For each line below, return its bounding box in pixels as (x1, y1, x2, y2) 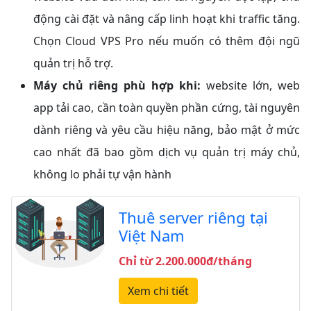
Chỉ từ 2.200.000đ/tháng (118, 253, 252, 269)
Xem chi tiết (127, 283, 189, 299)
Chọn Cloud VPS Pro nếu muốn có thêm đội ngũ (33, 33, 300, 49)
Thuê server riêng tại (118, 207, 268, 228)
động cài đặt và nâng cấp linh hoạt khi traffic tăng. (33, 11, 300, 27)
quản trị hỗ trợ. (33, 56, 113, 72)
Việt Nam (118, 225, 185, 246)
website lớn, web (201, 78, 300, 94)
